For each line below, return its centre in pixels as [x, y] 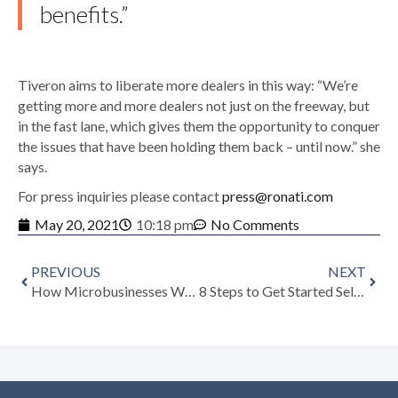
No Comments [255, 225]
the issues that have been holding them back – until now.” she [199, 147]
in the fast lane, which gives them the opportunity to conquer [199, 126]
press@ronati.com [278, 196]
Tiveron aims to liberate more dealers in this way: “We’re [188, 85]
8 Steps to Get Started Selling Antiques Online [358, 291]
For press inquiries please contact [120, 196]
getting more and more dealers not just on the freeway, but [194, 106]
